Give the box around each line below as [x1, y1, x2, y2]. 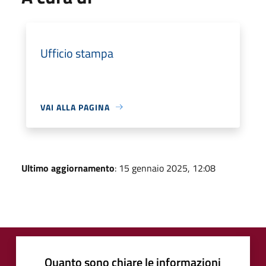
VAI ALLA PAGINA [40, 100, 110, 113]
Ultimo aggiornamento [21, 160, 115, 175]
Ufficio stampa [40, 43, 113, 62]
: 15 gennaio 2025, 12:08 [115, 160, 216, 175]
